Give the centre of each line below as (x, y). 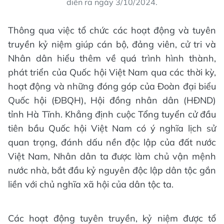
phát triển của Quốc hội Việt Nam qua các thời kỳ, (112, 72)
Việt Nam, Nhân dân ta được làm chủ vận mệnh (112, 156)
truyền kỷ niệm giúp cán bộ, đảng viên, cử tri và (112, 44)
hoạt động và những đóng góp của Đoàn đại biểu (112, 86)
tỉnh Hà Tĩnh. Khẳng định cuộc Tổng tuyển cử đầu (112, 114)
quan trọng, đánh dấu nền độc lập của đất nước (112, 142)
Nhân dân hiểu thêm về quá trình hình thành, (112, 58)
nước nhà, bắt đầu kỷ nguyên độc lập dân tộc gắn (112, 170)
